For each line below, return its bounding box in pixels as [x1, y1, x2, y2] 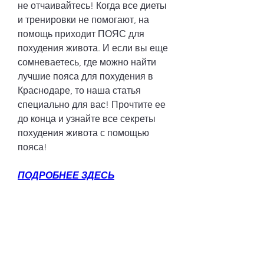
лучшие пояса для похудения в [18, 70, 153, 82]
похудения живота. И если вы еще [18, 42, 168, 54]
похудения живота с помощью [18, 127, 149, 138]
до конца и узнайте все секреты [18, 113, 156, 124]
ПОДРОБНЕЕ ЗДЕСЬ [18, 169, 114, 181]
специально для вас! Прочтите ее [18, 98, 166, 110]
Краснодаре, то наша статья [18, 84, 141, 96]
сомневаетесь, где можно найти [18, 56, 156, 68]
